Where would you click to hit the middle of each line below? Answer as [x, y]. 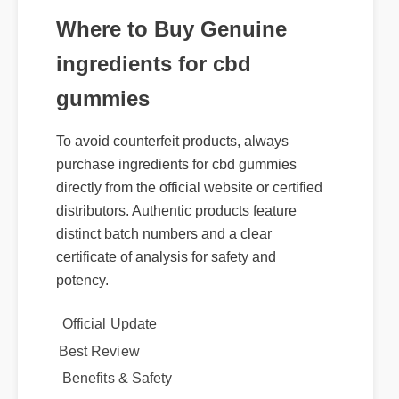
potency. [83, 289]
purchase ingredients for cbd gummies [178, 173]
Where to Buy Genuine [173, 37]
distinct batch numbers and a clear [165, 243]
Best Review [100, 362]
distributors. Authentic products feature [178, 219]
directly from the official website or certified [191, 196]
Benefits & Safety [118, 389]
